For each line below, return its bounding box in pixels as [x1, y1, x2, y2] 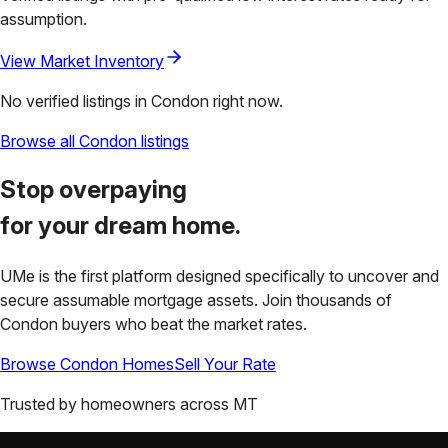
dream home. [94, 211, 241, 241]
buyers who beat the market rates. [62, 314, 307, 335]
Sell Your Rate [174, 354, 276, 375]
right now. [209, 90, 283, 111]
